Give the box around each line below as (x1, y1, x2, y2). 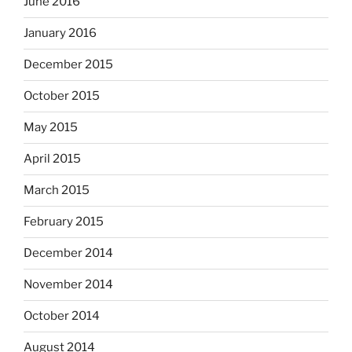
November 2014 (24, 277, 113, 292)
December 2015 (24, 57, 113, 72)
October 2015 (24, 89, 100, 104)
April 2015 (24, 152, 81, 167)
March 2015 (24, 183, 90, 198)
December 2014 (24, 246, 113, 261)
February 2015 (24, 214, 104, 229)
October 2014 (24, 309, 100, 324)
